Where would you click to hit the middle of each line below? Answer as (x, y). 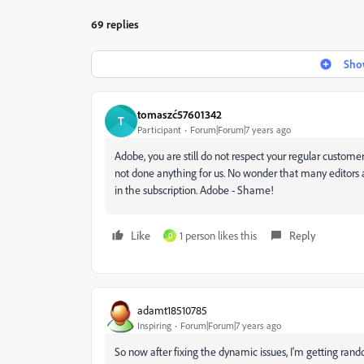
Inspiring (154, 325)
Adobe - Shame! (237, 190)
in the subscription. (156, 190)
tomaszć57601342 (180, 114)
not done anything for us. (170, 173)
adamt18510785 (172, 310)
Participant (159, 129)
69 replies (115, 24)
